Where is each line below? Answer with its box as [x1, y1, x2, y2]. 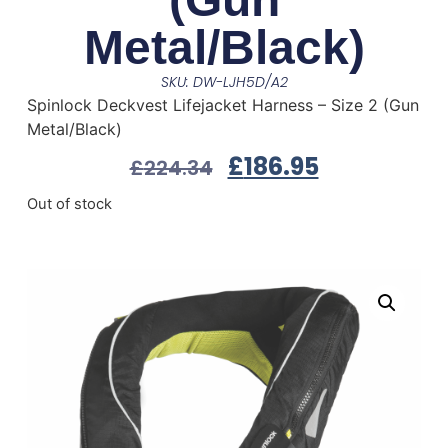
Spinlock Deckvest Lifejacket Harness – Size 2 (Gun [26, 95, 419, 116]
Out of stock [26, 195, 112, 214]
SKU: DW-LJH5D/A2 [160, 72, 288, 93]
